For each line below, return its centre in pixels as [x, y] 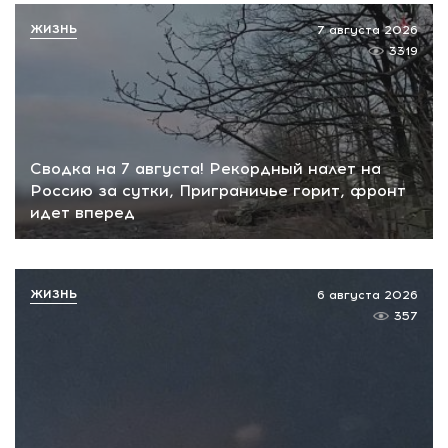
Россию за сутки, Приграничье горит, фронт [218, 190]
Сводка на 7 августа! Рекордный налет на [205, 168]
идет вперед [82, 212]
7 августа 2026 [367, 30]
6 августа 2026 [367, 294]
